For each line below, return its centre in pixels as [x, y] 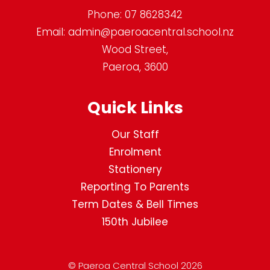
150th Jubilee [135, 221]
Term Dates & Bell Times [135, 204]
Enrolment [135, 152]
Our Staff [135, 134]
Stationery [135, 169]
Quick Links [135, 108]
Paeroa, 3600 [135, 67]
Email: [52, 32]
